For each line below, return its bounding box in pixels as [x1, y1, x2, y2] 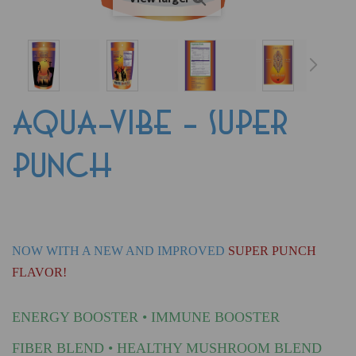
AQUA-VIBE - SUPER [12, 106, 288, 142]
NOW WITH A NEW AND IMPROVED [12, 243, 228, 257]
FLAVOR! [12, 265, 67, 279]
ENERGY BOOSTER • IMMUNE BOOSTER [12, 308, 280, 325]
